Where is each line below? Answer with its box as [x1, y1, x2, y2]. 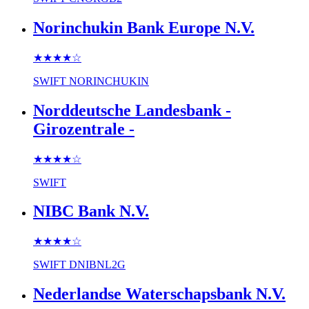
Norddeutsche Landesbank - [33, 101, 231, 119]
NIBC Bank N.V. [33, 202, 149, 221]
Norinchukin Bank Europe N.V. [33, 18, 255, 37]
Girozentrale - [33, 119, 134, 138]
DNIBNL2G [69, 259, 126, 271]
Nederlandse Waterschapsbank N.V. [33, 285, 286, 303]
